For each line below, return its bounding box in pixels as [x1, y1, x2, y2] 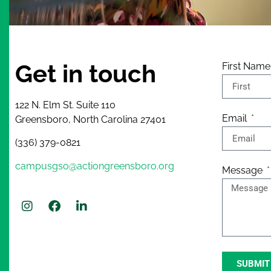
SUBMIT [237, 258, 270, 269]
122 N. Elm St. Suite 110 [15, 99, 116, 111]
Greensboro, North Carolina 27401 [15, 114, 168, 126]
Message [222, 165, 265, 177]
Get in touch [15, 59, 156, 88]
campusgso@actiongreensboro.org [15, 160, 174, 172]
